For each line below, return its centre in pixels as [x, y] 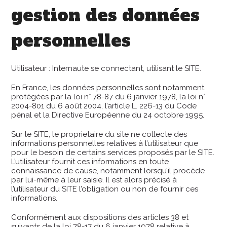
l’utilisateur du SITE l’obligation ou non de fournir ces [105, 189]
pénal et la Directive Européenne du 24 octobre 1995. [108, 115]
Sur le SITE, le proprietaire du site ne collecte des [99, 134]
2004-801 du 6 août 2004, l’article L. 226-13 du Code [104, 106]
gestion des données [106, 15]
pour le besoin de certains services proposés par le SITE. [113, 153]
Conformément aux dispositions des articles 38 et [100, 217]
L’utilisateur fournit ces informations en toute [90, 162]
